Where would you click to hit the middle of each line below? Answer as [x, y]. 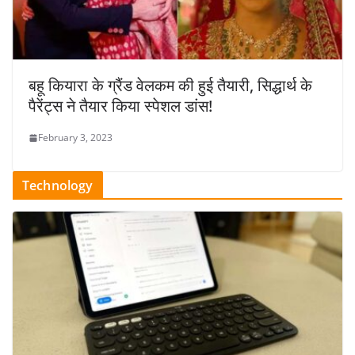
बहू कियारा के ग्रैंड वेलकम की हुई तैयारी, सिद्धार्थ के [170, 86]
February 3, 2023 [75, 138]
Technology [58, 186]
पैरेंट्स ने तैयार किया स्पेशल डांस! [120, 106]
